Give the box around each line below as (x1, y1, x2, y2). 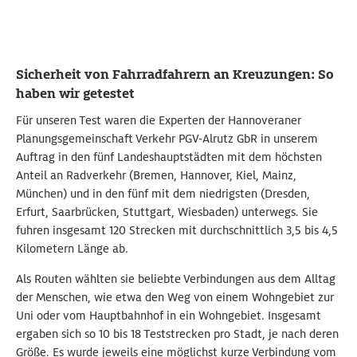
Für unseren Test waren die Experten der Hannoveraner (16, 113, 301, 128)
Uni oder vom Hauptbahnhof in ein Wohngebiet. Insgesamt (16, 308, 321, 324)
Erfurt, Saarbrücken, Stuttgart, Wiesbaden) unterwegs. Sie (16, 205, 318, 220)
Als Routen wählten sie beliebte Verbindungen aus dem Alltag (16, 272, 335, 287)
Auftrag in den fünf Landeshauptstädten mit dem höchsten (16, 150, 322, 165)
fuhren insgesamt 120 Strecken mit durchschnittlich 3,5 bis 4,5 (16, 223, 338, 238)
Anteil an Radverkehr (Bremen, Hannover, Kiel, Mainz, (16, 168, 296, 183)
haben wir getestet (16, 85, 135, 103)
